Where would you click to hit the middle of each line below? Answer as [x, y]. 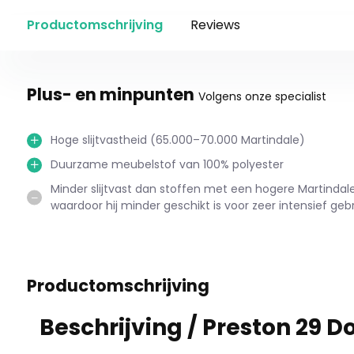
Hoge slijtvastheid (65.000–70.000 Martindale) [177, 140]
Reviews [215, 25]
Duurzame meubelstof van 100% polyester [167, 164]
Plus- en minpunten [110, 94]
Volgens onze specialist [262, 96]
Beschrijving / [121, 328]
